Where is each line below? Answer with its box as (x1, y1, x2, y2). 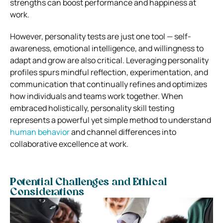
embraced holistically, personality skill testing (10, 102, 174, 113)
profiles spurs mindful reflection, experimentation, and (10, 66, 208, 78)
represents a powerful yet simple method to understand (10, 114, 211, 125)
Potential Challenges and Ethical (10, 177, 167, 188)
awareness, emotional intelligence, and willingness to (10, 42, 204, 54)
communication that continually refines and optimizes (10, 78, 207, 90)
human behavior (10, 126, 70, 137)
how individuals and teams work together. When (10, 90, 183, 102)
